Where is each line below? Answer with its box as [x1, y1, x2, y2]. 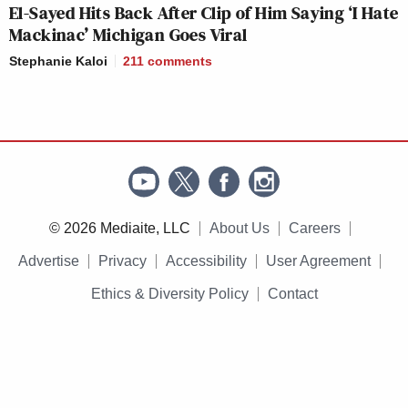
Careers [288, 219, 341, 236]
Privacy [98, 252, 147, 269]
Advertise [18, 252, 79, 269]
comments [148, 53, 212, 68]
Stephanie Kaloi [9, 53, 107, 68]
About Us [209, 219, 270, 236]
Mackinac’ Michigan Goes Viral [9, 21, 248, 47]
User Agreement [266, 252, 371, 269]
